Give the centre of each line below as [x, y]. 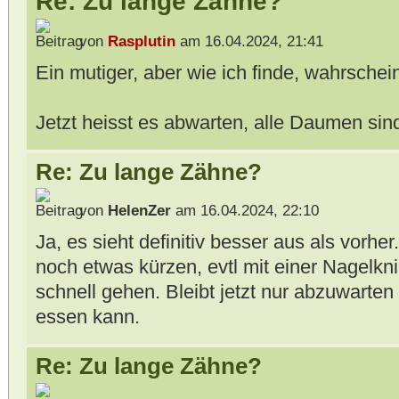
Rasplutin [141, 41]
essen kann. [87, 317]
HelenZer [139, 211]
